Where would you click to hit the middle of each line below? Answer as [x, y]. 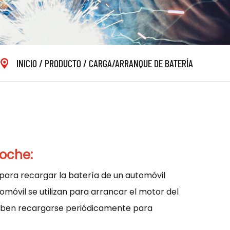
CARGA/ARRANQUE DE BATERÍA [141, 63]
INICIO [27, 63]
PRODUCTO [63, 63]
